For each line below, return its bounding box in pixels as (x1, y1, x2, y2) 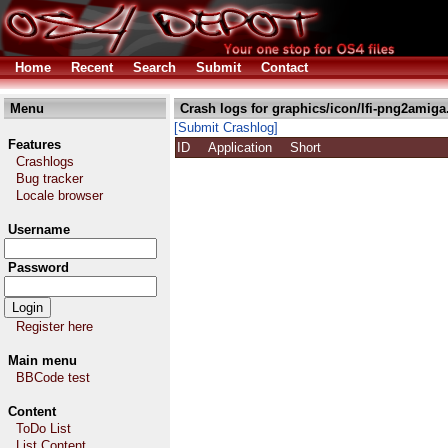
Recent (71, 60, 113, 75)
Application (208, 140, 288, 155)
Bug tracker (16, 171, 83, 186)
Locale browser (16, 188, 103, 203)
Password (8, 260, 69, 275)
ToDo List (16, 421, 71, 436)
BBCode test (16, 370, 90, 385)
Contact (261, 60, 308, 75)
